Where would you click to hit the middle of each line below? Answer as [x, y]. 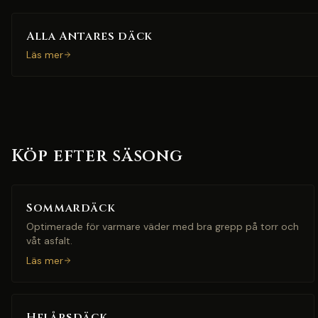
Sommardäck [71, 208]
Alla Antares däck [89, 36]
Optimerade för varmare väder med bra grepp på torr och [163, 226]
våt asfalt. [49, 241]
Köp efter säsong [98, 156]
